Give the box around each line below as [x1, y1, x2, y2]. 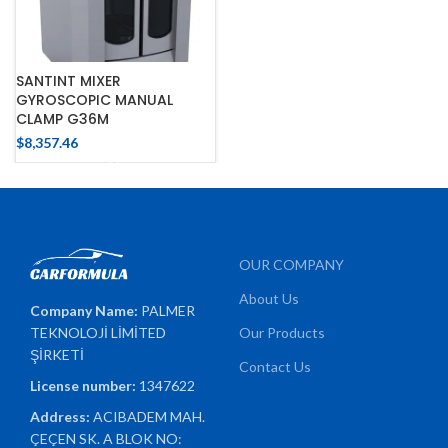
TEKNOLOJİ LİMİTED [30, 324, 167, 342]
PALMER [141, 302, 196, 320]
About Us [239, 290, 299, 308]
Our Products [239, 324, 325, 342]
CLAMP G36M [16, 109, 109, 130]
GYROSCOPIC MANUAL [16, 90, 173, 111]
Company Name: [30, 302, 142, 320]
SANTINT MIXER [16, 71, 121, 92]
